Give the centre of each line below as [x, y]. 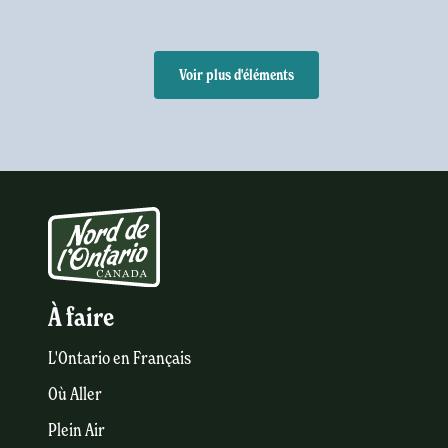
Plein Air [76, 429]
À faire [81, 316]
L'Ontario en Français [119, 357]
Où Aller [75, 393]
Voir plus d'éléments [236, 75]
